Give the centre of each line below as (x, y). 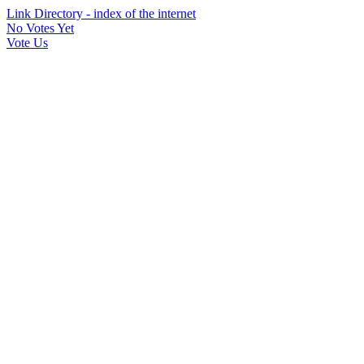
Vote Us (27, 43)
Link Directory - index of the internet (101, 13)
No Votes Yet (40, 28)
